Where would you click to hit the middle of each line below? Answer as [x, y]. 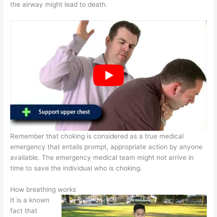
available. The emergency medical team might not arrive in [102, 158]
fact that [24, 211]
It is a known [30, 200]
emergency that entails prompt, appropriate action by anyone [107, 147]
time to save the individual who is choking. [76, 168]
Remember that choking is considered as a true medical [97, 136]
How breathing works [43, 190]
